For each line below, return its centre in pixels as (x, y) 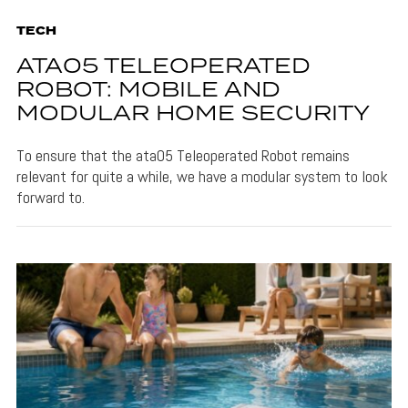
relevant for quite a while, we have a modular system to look (202, 177)
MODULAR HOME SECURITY (193, 115)
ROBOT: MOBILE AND (148, 91)
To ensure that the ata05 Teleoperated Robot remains (183, 156)
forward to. (50, 198)
